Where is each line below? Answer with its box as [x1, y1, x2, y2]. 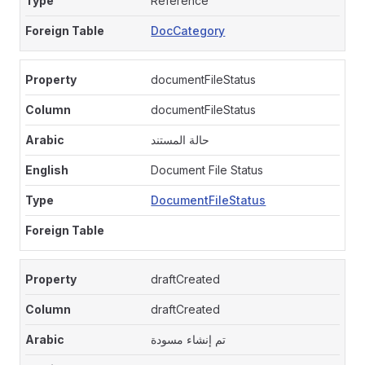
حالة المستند [151, 133, 210, 147]
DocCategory [151, 24, 226, 37]
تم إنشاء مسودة [151, 332, 226, 346]
